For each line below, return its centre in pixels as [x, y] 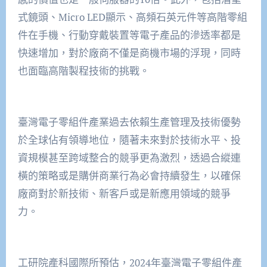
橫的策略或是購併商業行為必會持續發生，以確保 [129, 175]
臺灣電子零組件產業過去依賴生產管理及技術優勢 [129, 122]
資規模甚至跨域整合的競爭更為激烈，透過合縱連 [129, 157]
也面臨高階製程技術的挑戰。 [83, 70]
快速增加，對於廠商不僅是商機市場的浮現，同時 [129, 52]
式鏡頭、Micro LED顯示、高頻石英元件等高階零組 [132, 17]
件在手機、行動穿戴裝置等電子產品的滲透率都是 [129, 35]
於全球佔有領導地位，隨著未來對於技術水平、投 [129, 139]
